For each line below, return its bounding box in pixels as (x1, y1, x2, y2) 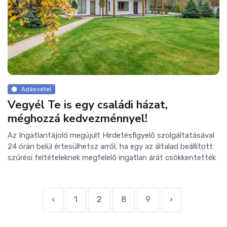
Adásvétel (21, 86, 51, 93)
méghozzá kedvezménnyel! (8, 111, 147, 127)
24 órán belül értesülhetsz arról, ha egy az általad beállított (8, 142, 213, 152)
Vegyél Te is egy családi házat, (8, 97, 168, 113)
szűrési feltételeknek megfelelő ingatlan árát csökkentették (8, 153, 216, 163)
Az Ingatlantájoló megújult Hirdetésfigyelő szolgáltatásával (8, 131, 214, 140)
